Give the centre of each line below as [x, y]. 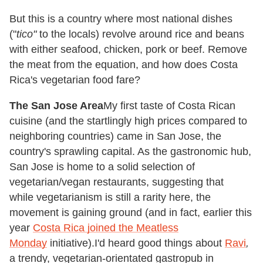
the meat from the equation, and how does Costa [124, 64]
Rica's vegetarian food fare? [75, 80]
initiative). [71, 243]
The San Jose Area [56, 105]
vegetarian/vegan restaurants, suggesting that [117, 182]
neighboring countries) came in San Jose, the [115, 136]
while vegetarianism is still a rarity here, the [110, 197]
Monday [28, 243]
